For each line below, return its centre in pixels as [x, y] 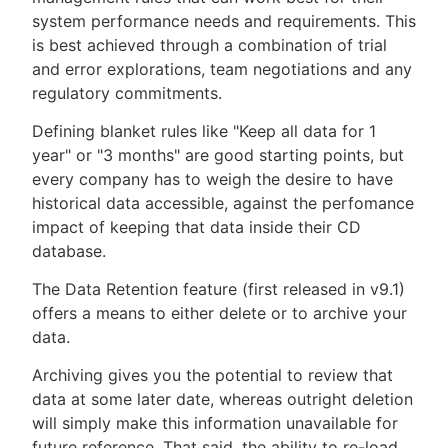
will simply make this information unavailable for [215, 423]
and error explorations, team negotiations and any [222, 69]
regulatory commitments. [127, 93]
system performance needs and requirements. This [224, 21]
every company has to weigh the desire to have [212, 179]
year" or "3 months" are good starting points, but [218, 155]
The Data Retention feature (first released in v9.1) [218, 289]
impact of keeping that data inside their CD [196, 227]
